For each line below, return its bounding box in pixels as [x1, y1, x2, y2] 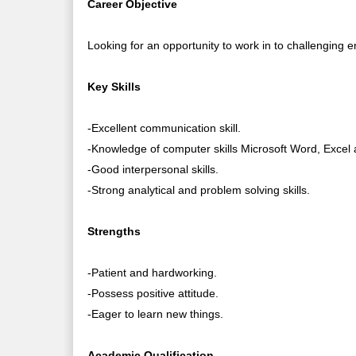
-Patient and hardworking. [87, 265, 218, 279]
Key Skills [87, 79, 141, 93]
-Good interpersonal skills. [87, 162, 219, 176]
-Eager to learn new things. [87, 307, 224, 320]
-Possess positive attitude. [87, 286, 219, 300]
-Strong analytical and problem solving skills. [87, 183, 311, 196]
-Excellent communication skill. [87, 121, 242, 134]
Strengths [87, 224, 141, 238]
